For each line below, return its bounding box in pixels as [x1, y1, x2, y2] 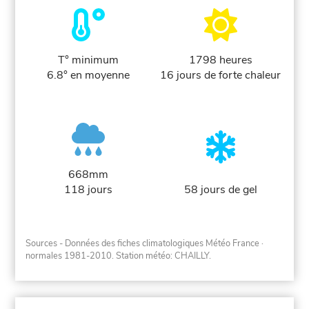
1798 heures [188, 52, 252, 68]
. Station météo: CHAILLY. [112, 249, 212, 262]
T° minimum [58, 52, 119, 68]
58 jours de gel [183, 182, 257, 198]
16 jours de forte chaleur [160, 68, 281, 83]
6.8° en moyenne [47, 68, 130, 83]
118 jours [64, 182, 113, 198]
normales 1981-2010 [26, 249, 112, 262]
